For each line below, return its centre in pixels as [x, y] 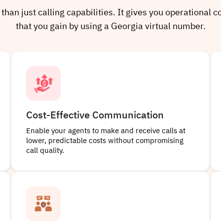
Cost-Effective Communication [95, 116]
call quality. [45, 151]
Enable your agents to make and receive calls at [106, 131]
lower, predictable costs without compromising [105, 141]
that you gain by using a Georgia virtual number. [110, 27]
